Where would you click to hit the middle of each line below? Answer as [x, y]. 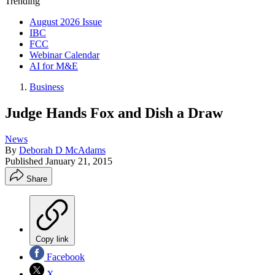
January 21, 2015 [79, 161]
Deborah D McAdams [62, 150]
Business [47, 87]
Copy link [52, 239]
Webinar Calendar [64, 55]
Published [25, 161]
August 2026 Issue [66, 22]
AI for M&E [54, 66]
